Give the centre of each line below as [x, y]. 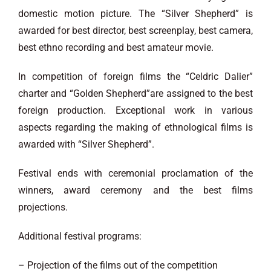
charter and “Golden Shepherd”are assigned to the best [135, 93]
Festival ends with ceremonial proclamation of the [135, 173]
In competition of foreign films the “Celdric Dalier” [135, 76]
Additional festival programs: [80, 236]
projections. [43, 207]
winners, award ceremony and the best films [135, 190]
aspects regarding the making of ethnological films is [135, 127]
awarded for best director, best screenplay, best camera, [135, 30]
